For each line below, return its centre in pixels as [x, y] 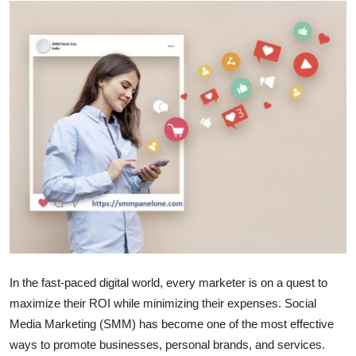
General [35, 331]
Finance [35, 214]
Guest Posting [54, 58]
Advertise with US [66, 97]
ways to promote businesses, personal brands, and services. [167, 344]
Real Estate [46, 292]
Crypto [33, 136]
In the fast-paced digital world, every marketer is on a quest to [168, 282]
